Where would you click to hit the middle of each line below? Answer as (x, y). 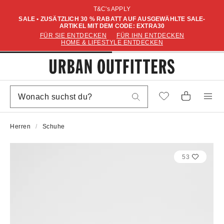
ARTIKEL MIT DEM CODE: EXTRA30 (112, 26)
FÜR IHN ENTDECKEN (150, 35)
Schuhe (53, 126)
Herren (20, 126)
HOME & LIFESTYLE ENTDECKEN (112, 42)
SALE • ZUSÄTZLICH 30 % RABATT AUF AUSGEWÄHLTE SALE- (112, 19)
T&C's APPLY (112, 9)
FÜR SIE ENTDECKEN (73, 35)
